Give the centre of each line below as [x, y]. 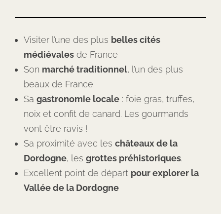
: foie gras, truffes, [157, 99]
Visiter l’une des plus [67, 40]
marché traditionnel [85, 69]
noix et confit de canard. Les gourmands [106, 114]
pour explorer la [165, 173]
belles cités [136, 40]
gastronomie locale [78, 99]
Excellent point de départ [77, 173]
